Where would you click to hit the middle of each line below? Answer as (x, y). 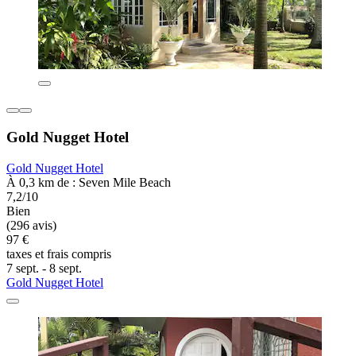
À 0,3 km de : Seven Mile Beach (89, 182)
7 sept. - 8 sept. (44, 268)
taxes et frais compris (59, 253)
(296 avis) (31, 225)
